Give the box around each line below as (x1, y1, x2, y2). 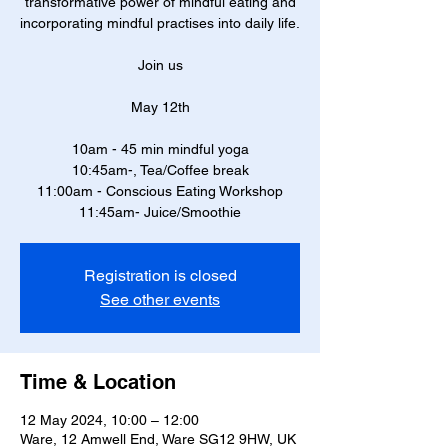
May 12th (130, 99, 190, 115)
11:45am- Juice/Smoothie (79, 204, 241, 220)
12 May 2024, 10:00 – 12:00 (20, 412, 199, 428)
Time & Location (20, 370, 176, 394)
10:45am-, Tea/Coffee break (71, 162, 249, 178)
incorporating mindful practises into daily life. (20, 15, 300, 31)
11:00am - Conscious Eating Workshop (37, 183, 283, 199)
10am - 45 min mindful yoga (71, 141, 249, 157)
